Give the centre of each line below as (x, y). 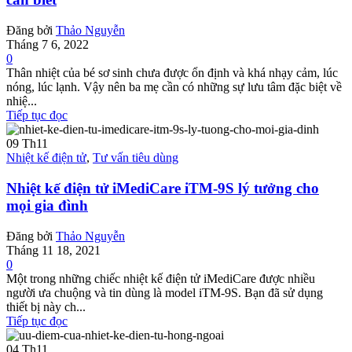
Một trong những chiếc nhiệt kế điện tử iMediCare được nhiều (161, 278)
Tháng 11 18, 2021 (53, 250)
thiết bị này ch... (46, 306)
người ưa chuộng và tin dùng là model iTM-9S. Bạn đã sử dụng (165, 292)
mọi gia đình (47, 205)
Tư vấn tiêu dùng (136, 158)
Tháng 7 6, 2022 (48, 45)
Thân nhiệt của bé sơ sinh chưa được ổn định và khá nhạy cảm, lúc (172, 73)
